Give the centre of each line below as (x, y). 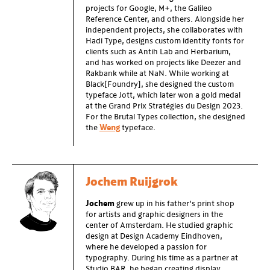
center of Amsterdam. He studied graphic (159, 226)
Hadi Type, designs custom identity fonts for (165, 41)
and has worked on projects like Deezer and (163, 63)
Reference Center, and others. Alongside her (165, 20)
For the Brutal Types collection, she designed (165, 117)
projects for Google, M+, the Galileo (149, 9)
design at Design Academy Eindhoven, (154, 237)
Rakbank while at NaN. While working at (157, 74)
